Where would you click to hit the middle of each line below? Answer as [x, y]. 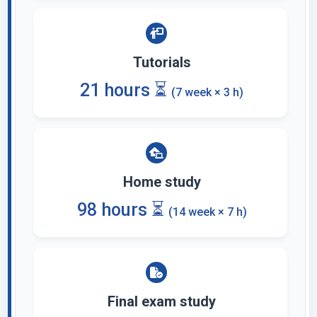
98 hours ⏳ [122, 210]
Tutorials [162, 62]
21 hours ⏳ [126, 90]
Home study [162, 182]
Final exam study [162, 301]
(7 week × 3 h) [207, 92]
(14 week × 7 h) [207, 212]
